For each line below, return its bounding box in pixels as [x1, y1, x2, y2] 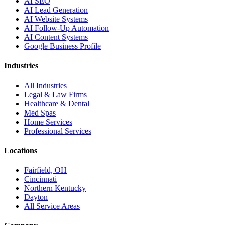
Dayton [24, 193, 48, 202]
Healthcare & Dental [24, 99, 89, 108]
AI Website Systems [24, 14, 88, 23]
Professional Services [24, 126, 91, 135]
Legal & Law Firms [24, 90, 87, 99]
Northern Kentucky [24, 184, 86, 193]
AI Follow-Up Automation [24, 23, 109, 32]
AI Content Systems [24, 32, 88, 41]
